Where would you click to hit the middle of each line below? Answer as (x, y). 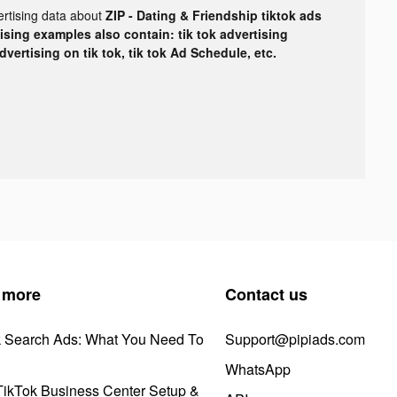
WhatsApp (258, 369)
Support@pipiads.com (295, 339)
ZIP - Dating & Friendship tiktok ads (214, 15)
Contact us (266, 294)
